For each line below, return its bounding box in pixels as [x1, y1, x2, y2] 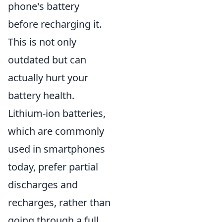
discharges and [8, 177, 78, 191]
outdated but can [8, 53, 86, 66]
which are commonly [8, 124, 104, 138]
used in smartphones [8, 142, 105, 156]
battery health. [8, 88, 74, 102]
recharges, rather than [8, 195, 111, 209]
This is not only [8, 35, 76, 49]
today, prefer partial [8, 160, 98, 173]
